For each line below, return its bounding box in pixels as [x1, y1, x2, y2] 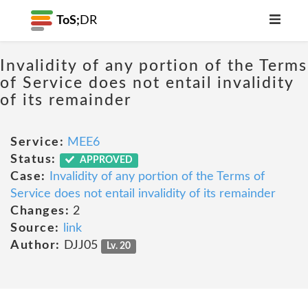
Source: [10, 222, 60, 234]
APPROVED [78, 155, 133, 165]
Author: [10, 239, 60, 252]
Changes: [10, 205, 69, 217]
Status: [10, 153, 56, 166]
